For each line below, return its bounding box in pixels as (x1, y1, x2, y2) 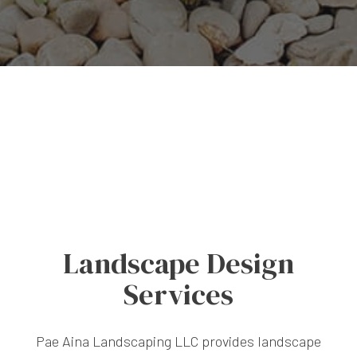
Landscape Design (63, 244, 294, 284)
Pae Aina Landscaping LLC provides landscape (36, 332, 321, 351)
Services (124, 275, 233, 315)
